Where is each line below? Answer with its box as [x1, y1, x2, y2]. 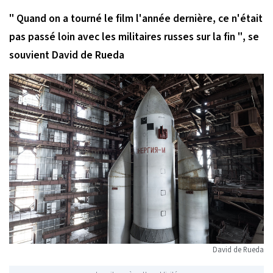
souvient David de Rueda [9, 47, 124, 63]
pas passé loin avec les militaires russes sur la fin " [9, 29, 243, 44]
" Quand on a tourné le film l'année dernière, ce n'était [9, 10, 263, 26]
